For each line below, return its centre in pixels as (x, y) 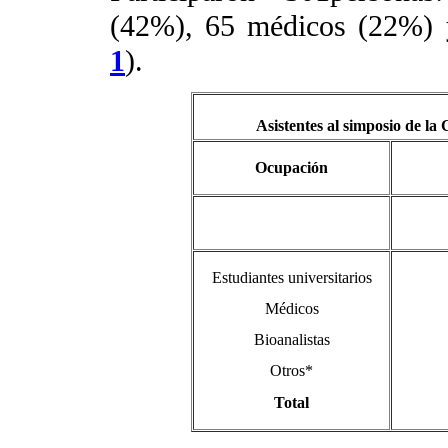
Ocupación (291, 167)
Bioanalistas (291, 340)
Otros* (291, 371)
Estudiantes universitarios (291, 277)
